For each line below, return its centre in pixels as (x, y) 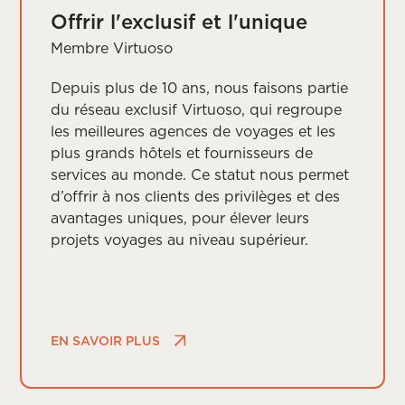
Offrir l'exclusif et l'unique (179, 21)
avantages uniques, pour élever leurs (180, 217)
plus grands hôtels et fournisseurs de (182, 152)
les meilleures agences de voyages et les (193, 131)
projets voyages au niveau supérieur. (180, 239)
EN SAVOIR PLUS (106, 340)
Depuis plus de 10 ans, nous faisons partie (200, 87)
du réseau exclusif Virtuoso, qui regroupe (197, 109)
